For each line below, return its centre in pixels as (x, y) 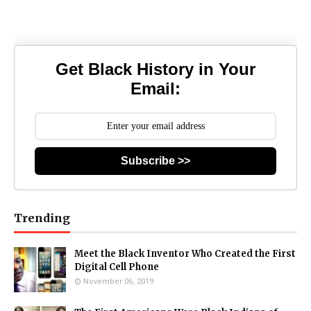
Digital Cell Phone (117, 267)
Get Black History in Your (155, 69)
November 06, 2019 (118, 281)
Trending (42, 218)
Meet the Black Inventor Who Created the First (185, 253)
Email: (155, 89)
